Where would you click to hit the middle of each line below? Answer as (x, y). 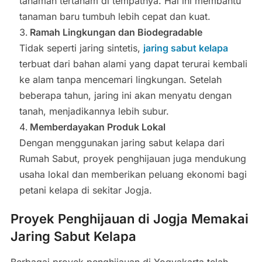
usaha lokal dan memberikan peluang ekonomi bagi (133, 175)
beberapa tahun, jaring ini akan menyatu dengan (125, 96)
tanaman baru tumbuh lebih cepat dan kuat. (115, 17)
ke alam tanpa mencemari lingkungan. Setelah (120, 80)
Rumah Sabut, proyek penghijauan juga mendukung (132, 159)
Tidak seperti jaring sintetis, (81, 48)
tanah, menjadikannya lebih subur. (94, 111)
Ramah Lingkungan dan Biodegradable (116, 32)
